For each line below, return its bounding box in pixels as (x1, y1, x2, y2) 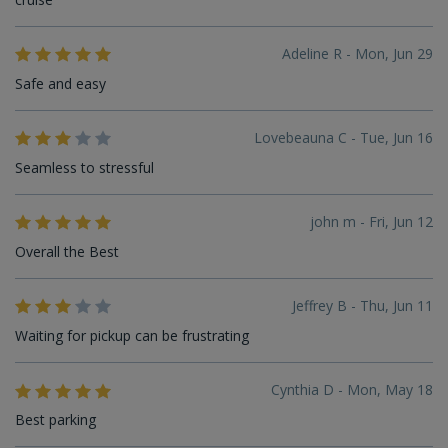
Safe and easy (15, 73, 106, 93)
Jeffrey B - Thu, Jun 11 (292, 295, 433, 315)
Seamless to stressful (15, 157, 154, 177)
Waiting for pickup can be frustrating (15, 325, 249, 345)
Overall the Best (15, 241, 119, 261)
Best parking (15, 409, 96, 429)
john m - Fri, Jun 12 (310, 211, 433, 231)
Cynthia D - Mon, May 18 (271, 379, 433, 399)
